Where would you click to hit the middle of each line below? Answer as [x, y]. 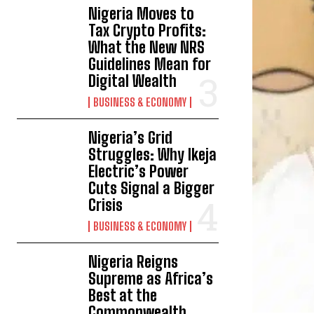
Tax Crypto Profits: [148, 30]
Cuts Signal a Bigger [151, 188]
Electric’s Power [138, 171]
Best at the [123, 295]
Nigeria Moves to [142, 14]
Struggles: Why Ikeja [153, 155]
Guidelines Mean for [150, 64]
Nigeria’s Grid [131, 138]
